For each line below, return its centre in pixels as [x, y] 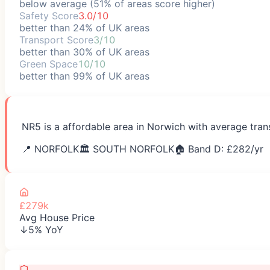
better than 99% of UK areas [84, 76]
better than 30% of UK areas [84, 52]
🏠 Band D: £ [203, 149]
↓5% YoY [41, 229]
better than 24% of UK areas [84, 27]
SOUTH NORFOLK [133, 149]
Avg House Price [57, 217]
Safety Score [49, 15]
